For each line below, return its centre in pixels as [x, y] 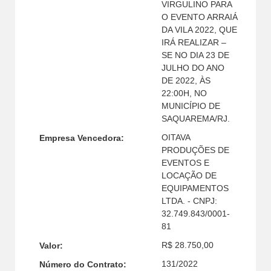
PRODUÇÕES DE [195, 150]
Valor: [51, 246]
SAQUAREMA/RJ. [195, 118]
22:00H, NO [184, 93]
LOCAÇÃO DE [189, 175]
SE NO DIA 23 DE [195, 55]
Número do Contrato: [83, 265]
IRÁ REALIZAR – [194, 42]
